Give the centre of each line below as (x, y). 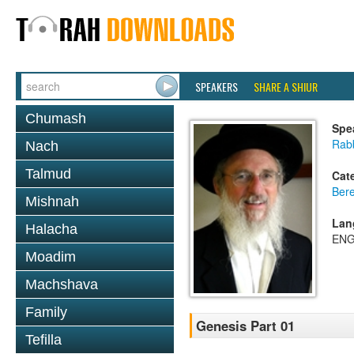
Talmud (48, 174)
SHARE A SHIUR (286, 87)
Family (46, 312)
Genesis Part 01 (245, 326)
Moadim (51, 257)
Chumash (56, 119)
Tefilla (43, 340)
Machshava (62, 284)
